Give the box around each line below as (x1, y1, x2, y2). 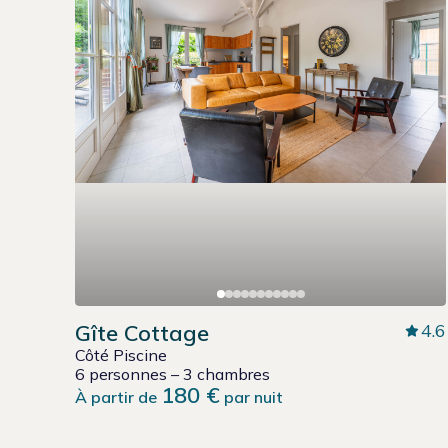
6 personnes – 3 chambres (75, 364, 270, 385)
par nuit (220, 387, 283, 408)
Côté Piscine (75, 345, 167, 366)
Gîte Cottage (75, 319, 209, 348)
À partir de (75, 387, 161, 408)
